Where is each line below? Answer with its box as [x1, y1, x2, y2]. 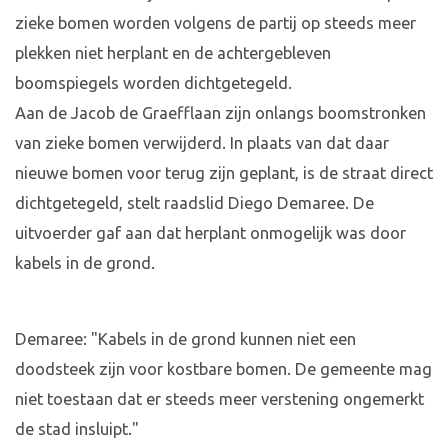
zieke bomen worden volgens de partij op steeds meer [15, 14, 416, 33]
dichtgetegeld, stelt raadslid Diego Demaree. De [15, 194, 374, 213]
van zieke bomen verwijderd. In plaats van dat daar [15, 134, 389, 153]
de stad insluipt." [15, 420, 139, 439]
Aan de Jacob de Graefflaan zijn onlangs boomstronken [15, 104, 426, 123]
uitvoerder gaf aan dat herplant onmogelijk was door [15, 224, 406, 243]
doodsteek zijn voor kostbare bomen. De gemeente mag [15, 360, 432, 379]
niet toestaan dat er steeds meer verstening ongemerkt [15, 390, 424, 409]
